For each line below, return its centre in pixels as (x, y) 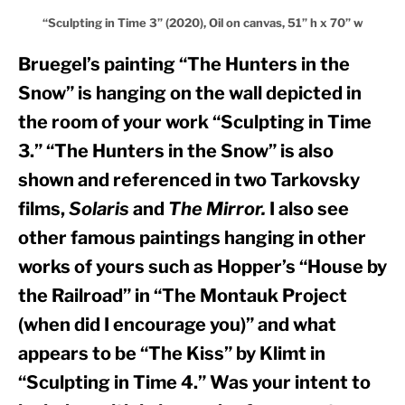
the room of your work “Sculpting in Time (195, 122)
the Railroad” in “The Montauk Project (183, 296)
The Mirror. (217, 209)
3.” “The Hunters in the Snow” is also (176, 151)
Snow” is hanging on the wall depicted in (190, 94)
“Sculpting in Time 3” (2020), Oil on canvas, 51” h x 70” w (202, 23)
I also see (307, 209)
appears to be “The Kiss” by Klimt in (172, 354)
